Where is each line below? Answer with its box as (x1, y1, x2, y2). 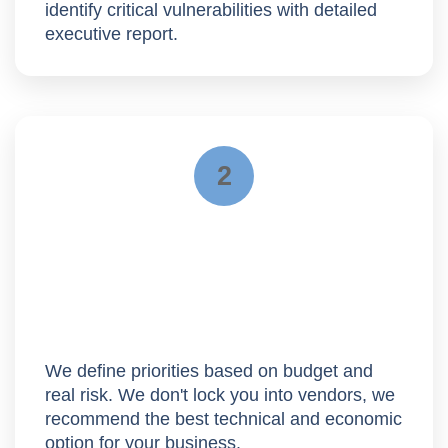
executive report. (45, 24, 178, 45)
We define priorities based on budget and (45, 360, 373, 381)
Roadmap (45, 320, 156, 346)
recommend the (45, 408, 175, 429)
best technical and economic (175, 408, 402, 429)
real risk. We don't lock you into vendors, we (45, 384, 395, 405)
